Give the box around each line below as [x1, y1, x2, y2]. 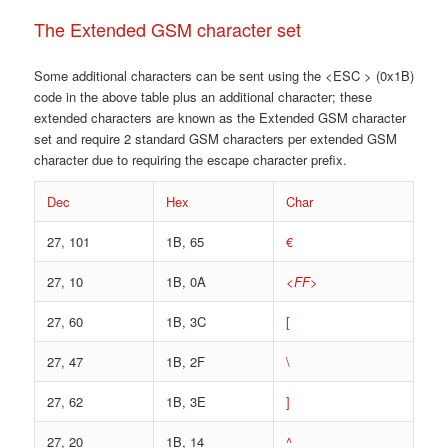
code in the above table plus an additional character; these [33, 87, 372, 107]
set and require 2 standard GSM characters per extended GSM [33, 129, 397, 149]
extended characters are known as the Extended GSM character [33, 108, 406, 128]
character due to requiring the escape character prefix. [33, 150, 347, 170]
